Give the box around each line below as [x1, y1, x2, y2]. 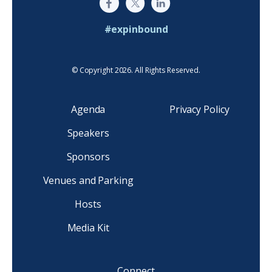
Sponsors [66, 150, 110, 164]
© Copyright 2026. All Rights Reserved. [71, 65, 201, 76]
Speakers [67, 126, 109, 140]
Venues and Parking [42, 174, 134, 188]
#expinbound [104, 22, 168, 36]
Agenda [70, 103, 106, 117]
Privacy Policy [169, 103, 229, 117]
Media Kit [67, 221, 109, 235]
